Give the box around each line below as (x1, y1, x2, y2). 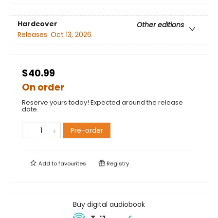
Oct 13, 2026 (51, 30, 91, 40)
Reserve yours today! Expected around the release (22, 98, 183, 108)
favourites (58, 160, 86, 168)
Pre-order (71, 126, 103, 136)
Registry (105, 160, 129, 168)
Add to (37, 160, 58, 168)
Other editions (137, 20, 184, 30)
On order (22, 81, 64, 94)
